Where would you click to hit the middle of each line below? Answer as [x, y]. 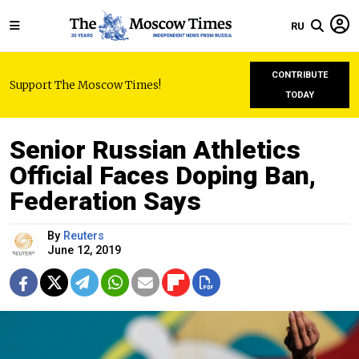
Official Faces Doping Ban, [163, 175]
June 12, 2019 [84, 250]
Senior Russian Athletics [155, 150]
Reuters [84, 236]
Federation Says [105, 201]
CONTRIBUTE [300, 75]
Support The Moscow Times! [85, 85]
